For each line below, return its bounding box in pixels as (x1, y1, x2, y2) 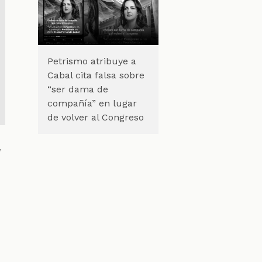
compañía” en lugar (47, 97, 137, 109)
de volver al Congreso (47, 111, 144, 123)
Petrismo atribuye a (47, 55, 136, 67)
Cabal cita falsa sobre (47, 69, 144, 81)
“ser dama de (47, 83, 108, 95)
